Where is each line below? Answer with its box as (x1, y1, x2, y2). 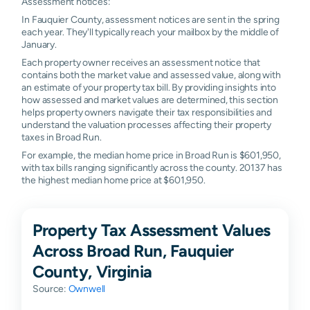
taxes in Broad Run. (21, 131, 102, 143)
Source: (33, 282, 69, 294)
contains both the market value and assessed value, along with (21, 69, 281, 80)
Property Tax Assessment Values (33, 219, 271, 239)
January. (21, 38, 57, 50)
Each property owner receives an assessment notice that (21, 56, 261, 68)
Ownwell (68, 282, 106, 294)
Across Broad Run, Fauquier (33, 240, 234, 260)
